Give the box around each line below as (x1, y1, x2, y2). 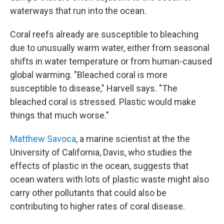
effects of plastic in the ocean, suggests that (10, 160, 188, 171)
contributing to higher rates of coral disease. (10, 201, 185, 212)
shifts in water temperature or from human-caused (10, 56, 212, 67)
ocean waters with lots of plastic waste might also (10, 174, 209, 185)
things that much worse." (10, 110, 109, 121)
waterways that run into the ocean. (10, 5, 146, 16)
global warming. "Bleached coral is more (10, 69, 167, 80)
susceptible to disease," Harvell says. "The (10, 83, 177, 94)
